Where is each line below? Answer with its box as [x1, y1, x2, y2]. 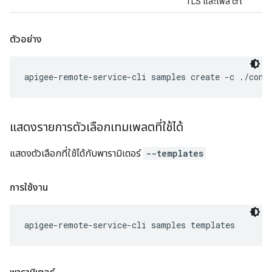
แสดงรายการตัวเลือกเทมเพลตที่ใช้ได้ [10, 120, 186, 134]
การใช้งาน [10, 182, 48, 193]
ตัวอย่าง [10, 33, 44, 45]
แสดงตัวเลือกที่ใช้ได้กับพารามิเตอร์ [10, 148, 143, 159]
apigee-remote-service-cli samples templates [24, 219, 235, 231]
